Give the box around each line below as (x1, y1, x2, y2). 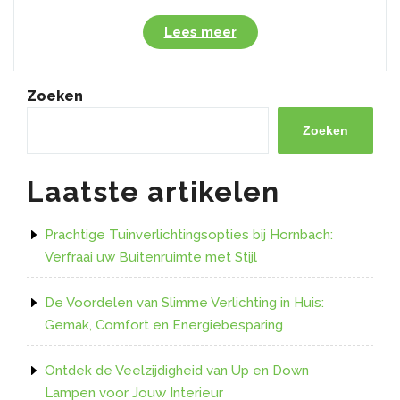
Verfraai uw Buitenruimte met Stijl (45, 248, 257, 265)
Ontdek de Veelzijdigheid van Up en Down (45, 362, 309, 379)
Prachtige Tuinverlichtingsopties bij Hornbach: (45, 226, 333, 243)
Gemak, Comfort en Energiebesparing (45, 316, 283, 333)
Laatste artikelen (27, 174, 279, 208)
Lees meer (163, 23, 237, 40)
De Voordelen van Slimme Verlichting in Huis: (45, 294, 324, 311)
